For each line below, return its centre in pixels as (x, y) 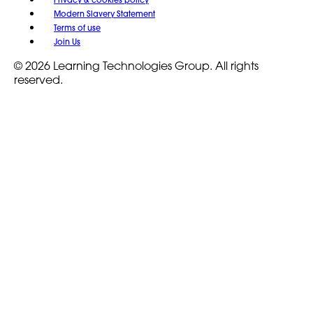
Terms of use (77, 28)
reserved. (38, 79)
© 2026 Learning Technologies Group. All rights (136, 65)
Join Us (67, 42)
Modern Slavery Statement (104, 14)
